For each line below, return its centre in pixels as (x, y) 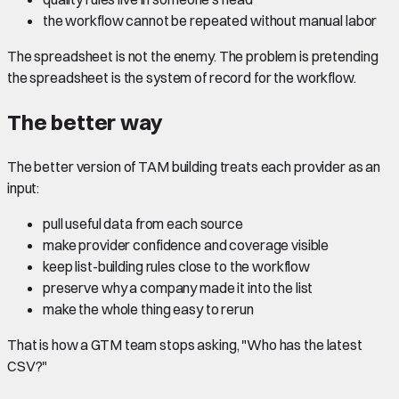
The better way (85, 122)
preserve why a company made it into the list (178, 288)
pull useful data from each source (143, 224)
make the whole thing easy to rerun (148, 309)
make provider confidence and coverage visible (186, 245)
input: (24, 188)
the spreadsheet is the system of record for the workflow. (182, 78)
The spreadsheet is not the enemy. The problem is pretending (193, 57)
